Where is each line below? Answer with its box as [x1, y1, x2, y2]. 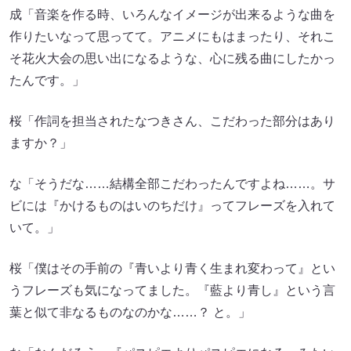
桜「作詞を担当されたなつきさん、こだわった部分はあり [9, 114, 335, 128]
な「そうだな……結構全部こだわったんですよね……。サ [9, 177, 335, 190]
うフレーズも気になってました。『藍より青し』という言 [9, 284, 335, 297]
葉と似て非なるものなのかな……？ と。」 [9, 306, 251, 319]
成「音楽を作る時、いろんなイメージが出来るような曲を [9, 8, 335, 21]
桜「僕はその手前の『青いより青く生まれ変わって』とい [9, 262, 335, 275]
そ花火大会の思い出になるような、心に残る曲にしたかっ [9, 52, 335, 65]
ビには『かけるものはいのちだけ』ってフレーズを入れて [9, 199, 335, 212]
